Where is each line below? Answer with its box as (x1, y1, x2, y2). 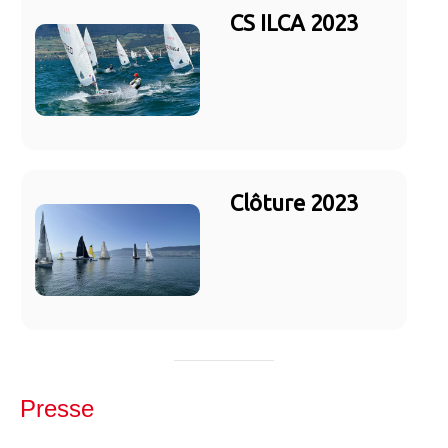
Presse (20, 394, 94, 422)
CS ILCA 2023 (230, 9, 358, 35)
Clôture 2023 (230, 189, 358, 215)
